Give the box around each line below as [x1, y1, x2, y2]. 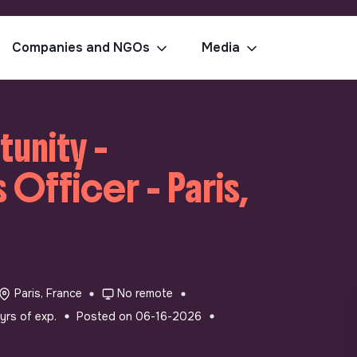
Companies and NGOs [12, 39, 150, 56]
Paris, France [14, 286, 82, 301]
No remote [117, 286, 174, 301]
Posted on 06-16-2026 [76, 308, 202, 324]
